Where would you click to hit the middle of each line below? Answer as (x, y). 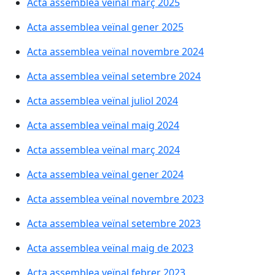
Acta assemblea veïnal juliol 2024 (103, 101)
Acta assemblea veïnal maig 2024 (103, 125)
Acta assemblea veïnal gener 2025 (105, 27)
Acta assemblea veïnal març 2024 (103, 150)
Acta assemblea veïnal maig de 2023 (110, 248)
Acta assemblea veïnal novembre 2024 (115, 52)
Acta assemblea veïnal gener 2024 (105, 174)
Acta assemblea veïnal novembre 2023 (115, 199)
